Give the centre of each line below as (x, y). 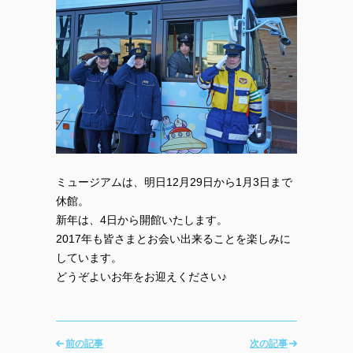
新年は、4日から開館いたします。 (142, 219)
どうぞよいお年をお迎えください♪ (141, 276)
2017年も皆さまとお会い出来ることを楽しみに (173, 238)
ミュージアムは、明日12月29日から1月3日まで (174, 182)
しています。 (89, 257)
